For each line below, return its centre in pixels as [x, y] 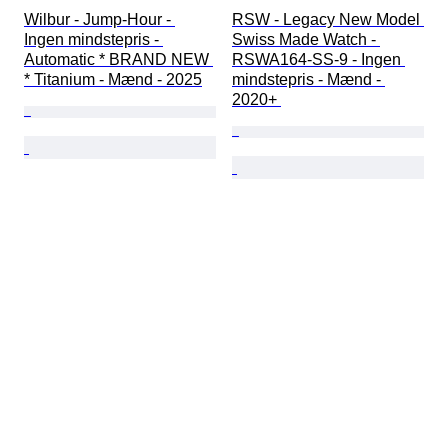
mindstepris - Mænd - [308, 80]
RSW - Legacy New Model [328, 20]
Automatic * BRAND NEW [118, 60]
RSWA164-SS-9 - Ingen [318, 60]
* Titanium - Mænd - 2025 [113, 80]
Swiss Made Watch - [306, 40]
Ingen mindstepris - [93, 40]
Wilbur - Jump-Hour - [99, 20]
